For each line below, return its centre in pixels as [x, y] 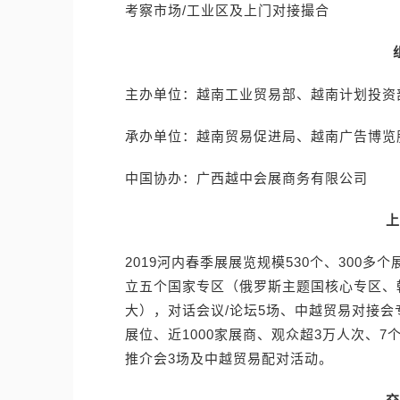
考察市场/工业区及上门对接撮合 [227, 10]
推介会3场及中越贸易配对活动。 [229, 358]
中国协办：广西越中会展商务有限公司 [246, 178]
